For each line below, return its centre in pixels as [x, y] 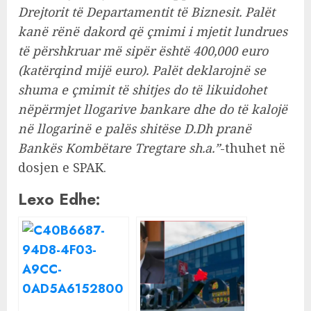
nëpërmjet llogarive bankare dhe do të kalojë [153, 109]
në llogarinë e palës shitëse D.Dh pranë [135, 129]
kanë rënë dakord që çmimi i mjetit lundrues [153, 32]
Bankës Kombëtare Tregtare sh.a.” [119, 148]
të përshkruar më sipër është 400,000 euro [143, 51]
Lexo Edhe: [59, 200]
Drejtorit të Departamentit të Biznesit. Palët [146, 12]
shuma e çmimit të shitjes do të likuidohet [142, 90]
